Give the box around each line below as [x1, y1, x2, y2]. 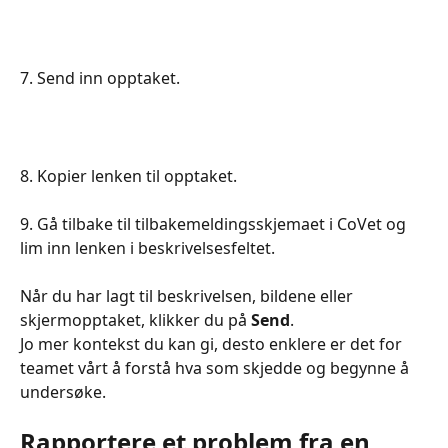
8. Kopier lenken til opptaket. [20, 164, 237, 187]
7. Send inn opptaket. [20, 67, 180, 90]
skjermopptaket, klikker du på [20, 309, 251, 332]
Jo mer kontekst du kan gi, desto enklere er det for [20, 333, 406, 356]
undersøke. [20, 381, 106, 404]
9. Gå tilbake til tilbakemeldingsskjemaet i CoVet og [20, 212, 410, 235]
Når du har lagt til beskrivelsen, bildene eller [20, 285, 357, 308]
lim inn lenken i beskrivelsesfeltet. [20, 236, 275, 259]
